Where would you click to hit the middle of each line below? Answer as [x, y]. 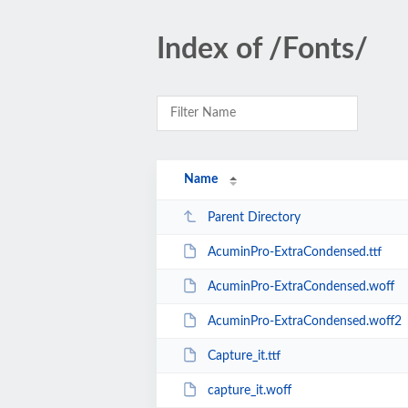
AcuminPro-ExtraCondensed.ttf [294, 252]
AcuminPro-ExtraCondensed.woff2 [304, 321]
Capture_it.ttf [244, 356]
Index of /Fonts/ [262, 49]
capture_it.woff [249, 390]
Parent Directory [254, 217]
